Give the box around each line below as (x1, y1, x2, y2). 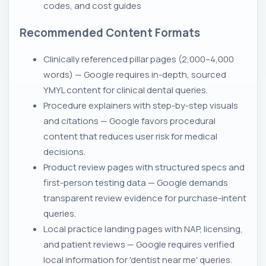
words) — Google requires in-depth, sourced (43, 68, 226, 81)
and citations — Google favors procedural (43, 114, 216, 127)
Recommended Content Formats (20, 24, 200, 40)
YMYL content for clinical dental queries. (43, 83, 208, 96)
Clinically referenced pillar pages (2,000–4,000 (43, 52, 234, 65)
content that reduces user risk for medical (43, 129, 217, 142)
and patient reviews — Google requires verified (43, 237, 235, 251)
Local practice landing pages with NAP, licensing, (43, 222, 243, 235)
